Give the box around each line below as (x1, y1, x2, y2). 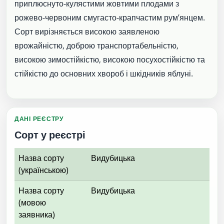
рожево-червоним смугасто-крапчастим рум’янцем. (14, 11, 205, 23)
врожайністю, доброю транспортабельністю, (14, 39, 178, 51)
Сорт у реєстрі (14, 128, 85, 142)
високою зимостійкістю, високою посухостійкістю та (14, 53, 205, 65)
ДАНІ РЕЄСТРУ (14, 114, 63, 123)
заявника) (18, 208, 55, 220)
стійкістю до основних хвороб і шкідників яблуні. (14, 67, 193, 79)
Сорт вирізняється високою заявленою (14, 25, 159, 37)
